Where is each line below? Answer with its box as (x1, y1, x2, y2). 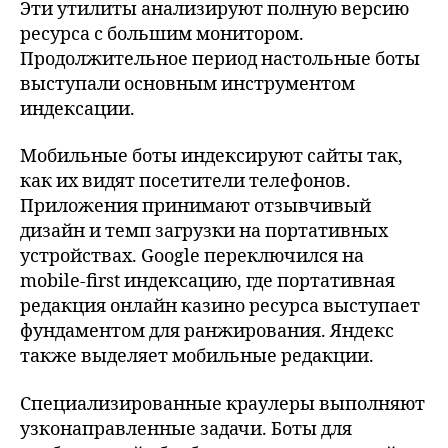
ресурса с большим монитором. (20, 22, 304, 46)
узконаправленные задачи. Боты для (20, 417, 352, 441)
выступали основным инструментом (20, 72, 355, 96)
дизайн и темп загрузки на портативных (20, 220, 388, 243)
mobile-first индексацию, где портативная (20, 270, 395, 293)
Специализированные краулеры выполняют (20, 392, 425, 416)
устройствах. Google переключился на (20, 245, 364, 268)
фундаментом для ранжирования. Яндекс (20, 320, 394, 343)
